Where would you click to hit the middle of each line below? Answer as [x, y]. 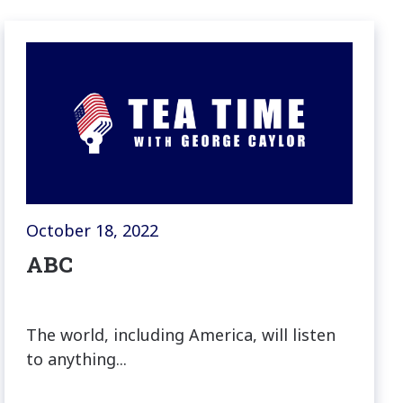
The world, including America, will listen [181, 335]
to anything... [77, 359]
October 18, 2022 [93, 231]
